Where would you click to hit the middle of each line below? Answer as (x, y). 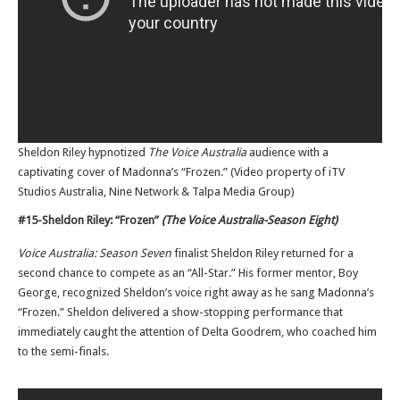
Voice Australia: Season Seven (96, 253)
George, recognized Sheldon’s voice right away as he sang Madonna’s (196, 292)
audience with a (289, 152)
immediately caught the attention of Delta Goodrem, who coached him (197, 332)
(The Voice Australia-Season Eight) (250, 220)
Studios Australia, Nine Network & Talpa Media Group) (156, 192)
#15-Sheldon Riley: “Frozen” (90, 220)
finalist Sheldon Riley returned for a (264, 253)
